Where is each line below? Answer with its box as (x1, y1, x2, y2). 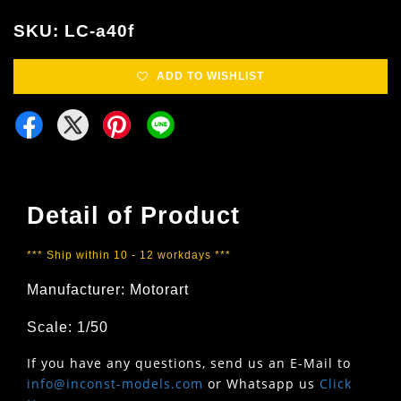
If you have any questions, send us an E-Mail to (27, 354, 351, 371)
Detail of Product (27, 201, 240, 229)
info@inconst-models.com (27, 374, 203, 392)
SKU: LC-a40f (13, 21, 134, 40)
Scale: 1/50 (27, 319, 108, 335)
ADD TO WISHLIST (157, 69, 264, 82)
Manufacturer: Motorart (27, 281, 189, 297)
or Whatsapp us (203, 374, 320, 392)
